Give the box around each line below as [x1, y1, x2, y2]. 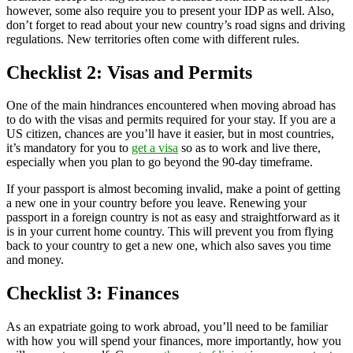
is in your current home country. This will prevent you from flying [6, 225, 333, 239]
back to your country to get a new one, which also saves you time [6, 239, 331, 253]
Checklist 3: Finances [6, 283, 179, 304]
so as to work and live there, [178, 141, 321, 155]
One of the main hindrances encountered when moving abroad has [6, 98, 336, 113]
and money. [6, 253, 64, 267]
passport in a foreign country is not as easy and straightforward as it [6, 210, 340, 225]
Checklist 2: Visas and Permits [6, 61, 252, 83]
